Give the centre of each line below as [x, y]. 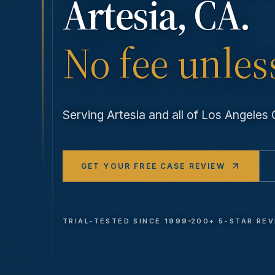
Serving [85, 115]
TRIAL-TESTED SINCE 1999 [126, 221]
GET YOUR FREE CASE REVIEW [153, 166]
